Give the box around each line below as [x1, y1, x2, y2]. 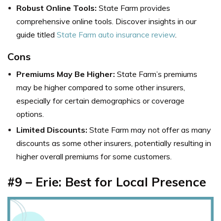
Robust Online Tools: [16, 2, 97, 13]
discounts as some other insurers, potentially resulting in [16, 138, 211, 148]
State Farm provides [97, 2, 170, 13]
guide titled [16, 29, 57, 39]
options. [16, 109, 44, 119]
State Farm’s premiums [115, 69, 197, 79]
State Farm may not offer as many [87, 124, 211, 135]
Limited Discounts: [16, 124, 87, 135]
